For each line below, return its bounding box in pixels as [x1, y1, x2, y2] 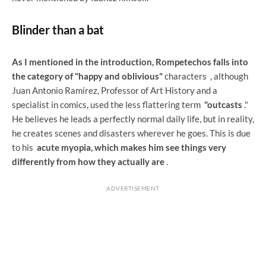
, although [210, 70, 248, 81]
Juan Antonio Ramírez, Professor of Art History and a [12, 84, 217, 96]
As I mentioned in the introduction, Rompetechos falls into [12, 56, 248, 67]
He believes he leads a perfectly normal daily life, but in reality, [12, 113, 254, 124]
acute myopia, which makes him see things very [37, 141, 226, 153]
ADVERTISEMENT [106, 184, 160, 192]
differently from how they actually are [12, 156, 164, 167]
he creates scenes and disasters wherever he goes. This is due [12, 127, 251, 138]
